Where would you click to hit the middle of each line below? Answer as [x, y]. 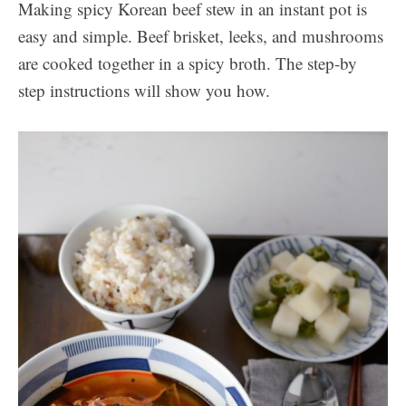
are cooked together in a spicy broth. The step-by [188, 63]
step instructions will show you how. [144, 91]
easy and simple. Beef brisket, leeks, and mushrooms [201, 36]
